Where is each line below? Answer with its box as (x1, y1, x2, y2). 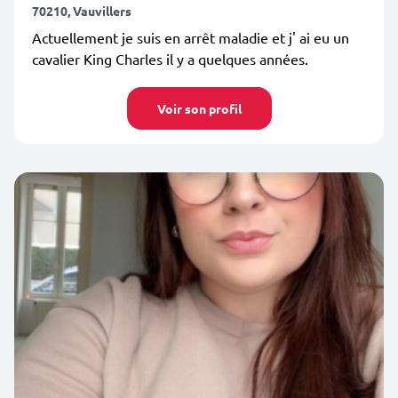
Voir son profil (156, 100, 242, 116)
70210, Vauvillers (32, 3, 131, 19)
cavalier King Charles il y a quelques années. (32, 50, 308, 68)
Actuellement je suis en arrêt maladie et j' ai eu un (32, 28, 349, 46)
